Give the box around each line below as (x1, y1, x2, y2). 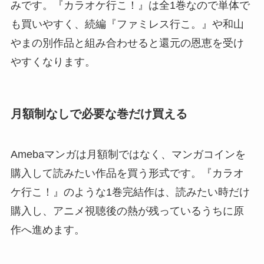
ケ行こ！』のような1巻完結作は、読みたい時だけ (10, 186, 250, 199)
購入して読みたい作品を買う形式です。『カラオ (10, 167, 244, 180)
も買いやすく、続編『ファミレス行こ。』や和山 (10, 18, 244, 30)
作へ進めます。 (10, 224, 85, 236)
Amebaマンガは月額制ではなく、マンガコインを (10, 148, 246, 161)
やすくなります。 (10, 55, 95, 68)
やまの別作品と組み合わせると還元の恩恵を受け (10, 37, 244, 49)
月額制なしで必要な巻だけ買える (10, 107, 187, 121)
